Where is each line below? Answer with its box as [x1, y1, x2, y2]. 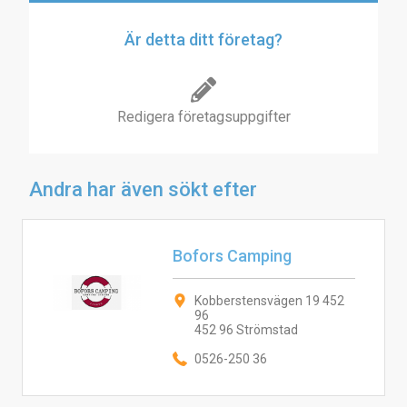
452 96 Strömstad [194, 323, 298, 337]
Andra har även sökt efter [29, 178, 257, 201]
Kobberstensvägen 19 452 [194, 293, 344, 308]
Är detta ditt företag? [124, 30, 283, 49]
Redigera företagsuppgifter [116, 108, 291, 125]
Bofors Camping [172, 246, 292, 265]
